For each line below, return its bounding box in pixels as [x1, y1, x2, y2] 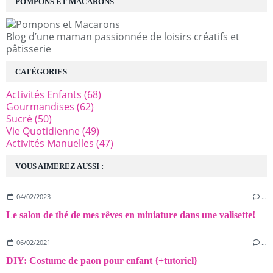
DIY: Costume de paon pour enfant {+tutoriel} [6, 255, 197, 266]
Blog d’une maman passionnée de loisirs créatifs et [6, 29, 239, 43]
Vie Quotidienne [6, 124, 80, 138]
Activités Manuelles [6, 136, 94, 150]
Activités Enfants [6, 87, 82, 101]
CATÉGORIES [15, 66, 67, 76]
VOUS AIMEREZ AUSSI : [15, 161, 104, 171]
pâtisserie [6, 41, 51, 55]
